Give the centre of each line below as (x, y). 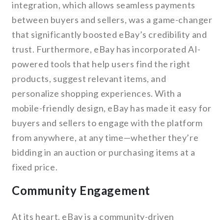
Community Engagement (81, 191)
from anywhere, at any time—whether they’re (105, 138)
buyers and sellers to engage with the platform (107, 123)
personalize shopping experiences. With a (97, 94)
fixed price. (35, 167)
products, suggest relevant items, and (89, 79)
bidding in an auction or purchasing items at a (104, 152)
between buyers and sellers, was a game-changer (112, 20)
